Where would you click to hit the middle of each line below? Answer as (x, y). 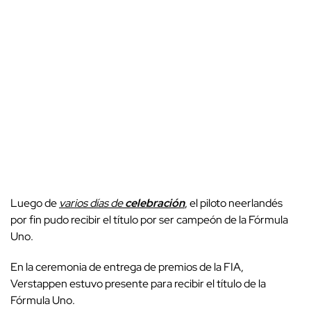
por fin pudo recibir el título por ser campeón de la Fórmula (149, 219)
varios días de (92, 203)
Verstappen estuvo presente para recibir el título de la (138, 283)
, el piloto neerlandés (234, 203)
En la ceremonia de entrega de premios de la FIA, (127, 267)
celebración (155, 203)
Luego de (35, 203)
